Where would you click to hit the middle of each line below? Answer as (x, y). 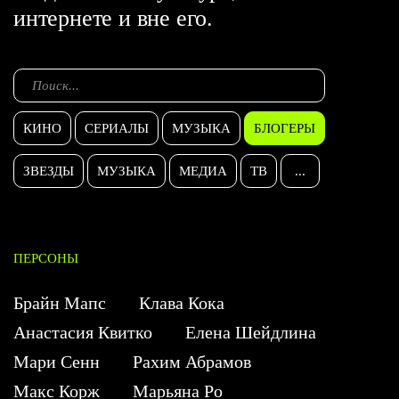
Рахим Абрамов (192, 362)
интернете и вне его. (114, 19)
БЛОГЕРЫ (285, 129)
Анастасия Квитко (83, 333)
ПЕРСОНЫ (46, 259)
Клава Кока (182, 303)
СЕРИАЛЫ (117, 129)
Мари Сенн (57, 362)
